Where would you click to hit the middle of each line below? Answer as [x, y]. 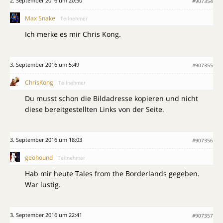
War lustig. [43, 184]
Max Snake [40, 18]
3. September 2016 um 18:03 [46, 139]
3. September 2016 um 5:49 [45, 64]
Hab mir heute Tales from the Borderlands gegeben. [112, 173]
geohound [39, 157]
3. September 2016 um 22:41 [46, 215]
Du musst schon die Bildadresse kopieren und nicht [111, 98]
